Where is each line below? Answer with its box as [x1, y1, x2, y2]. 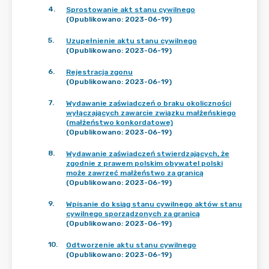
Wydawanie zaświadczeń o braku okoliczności [66, 99, 231, 107]
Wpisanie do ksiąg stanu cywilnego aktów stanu [66, 200, 242, 208]
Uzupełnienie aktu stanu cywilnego [66, 37, 197, 45]
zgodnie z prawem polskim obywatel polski [66, 159, 223, 168]
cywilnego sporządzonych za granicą [66, 210, 200, 218]
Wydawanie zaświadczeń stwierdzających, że [66, 150, 229, 158]
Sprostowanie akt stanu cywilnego [66, 5, 195, 14]
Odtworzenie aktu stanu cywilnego [66, 241, 196, 249]
